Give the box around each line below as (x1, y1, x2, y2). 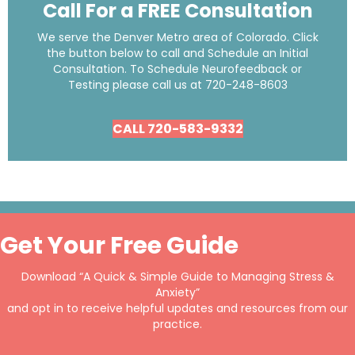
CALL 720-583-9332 (112, 119, 243, 138)
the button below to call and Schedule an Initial (47, 44, 308, 61)
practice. (153, 315, 202, 332)
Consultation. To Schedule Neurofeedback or (53, 60, 302, 77)
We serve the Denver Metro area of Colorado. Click (36, 29, 319, 45)
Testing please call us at (67, 76, 205, 93)
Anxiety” (155, 284, 200, 300)
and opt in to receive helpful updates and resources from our (7, 300, 348, 316)
